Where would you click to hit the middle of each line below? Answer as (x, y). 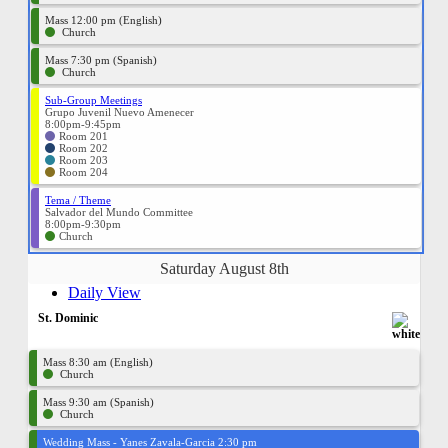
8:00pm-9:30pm (83, 224)
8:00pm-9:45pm (83, 124)
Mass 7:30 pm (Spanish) (101, 60)
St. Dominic (68, 318)
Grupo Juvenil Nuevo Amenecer (119, 112)
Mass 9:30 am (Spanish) (98, 402)
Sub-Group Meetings (93, 100)
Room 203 (83, 160)
